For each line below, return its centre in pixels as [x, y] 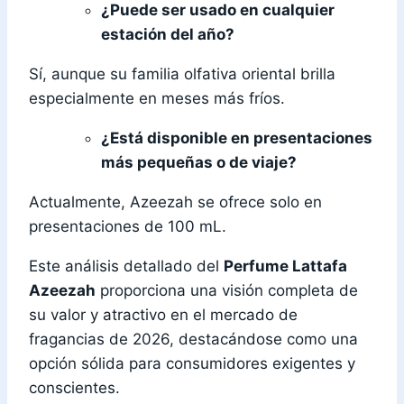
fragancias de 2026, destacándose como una [193, 340]
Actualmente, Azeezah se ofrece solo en [175, 202]
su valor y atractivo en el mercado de [163, 315]
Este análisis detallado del [126, 266]
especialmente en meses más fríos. [157, 99]
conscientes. [74, 388]
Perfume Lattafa [285, 266]
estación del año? [168, 35]
